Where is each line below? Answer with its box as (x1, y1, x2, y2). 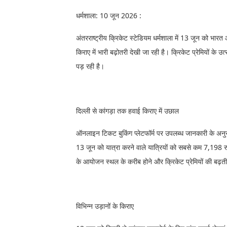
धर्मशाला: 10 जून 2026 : (76, 11, 143, 20)
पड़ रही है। (76, 61, 104, 71)
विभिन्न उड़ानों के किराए (76, 201, 134, 211)
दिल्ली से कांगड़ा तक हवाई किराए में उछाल (76, 106, 179, 116)
